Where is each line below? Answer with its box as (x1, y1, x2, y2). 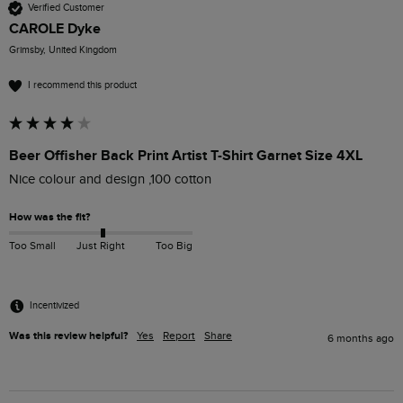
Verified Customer (28, 2, 104, 14)
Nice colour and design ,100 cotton (9, 171, 211, 187)
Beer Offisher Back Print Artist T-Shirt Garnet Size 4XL (9, 146, 363, 165)
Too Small (9, 238, 56, 252)
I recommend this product (28, 79, 137, 92)
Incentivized (30, 300, 79, 312)
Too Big (155, 238, 193, 252)
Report (163, 328, 195, 342)
